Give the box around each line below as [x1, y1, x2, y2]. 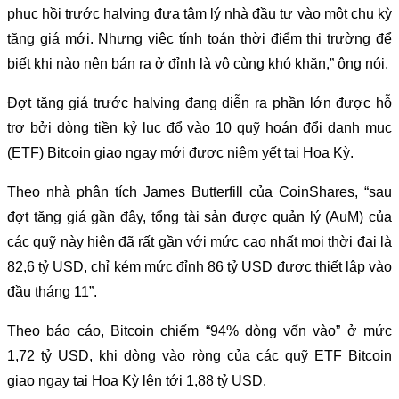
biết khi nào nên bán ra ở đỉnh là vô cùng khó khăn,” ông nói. [7, 55, 388, 71]
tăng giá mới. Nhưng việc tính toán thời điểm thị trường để [7, 30, 392, 46]
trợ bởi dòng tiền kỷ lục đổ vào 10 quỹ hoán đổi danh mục [7, 119, 392, 135]
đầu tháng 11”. [7, 283, 97, 299]
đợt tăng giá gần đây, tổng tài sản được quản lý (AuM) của [7, 208, 392, 224]
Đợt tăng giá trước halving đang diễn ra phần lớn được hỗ [7, 94, 392, 110]
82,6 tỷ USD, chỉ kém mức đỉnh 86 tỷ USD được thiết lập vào [7, 258, 392, 274]
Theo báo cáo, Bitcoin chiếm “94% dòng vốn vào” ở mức [7, 322, 392, 338]
